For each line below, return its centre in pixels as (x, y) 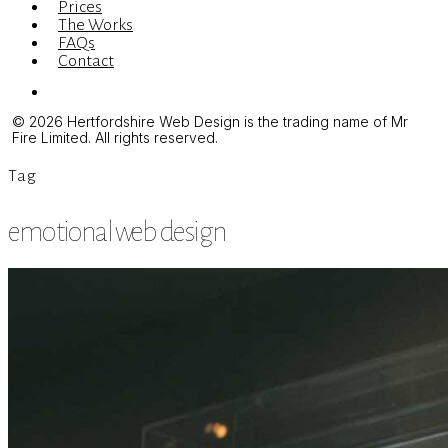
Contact (86, 61)
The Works (95, 25)
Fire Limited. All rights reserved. (115, 137)
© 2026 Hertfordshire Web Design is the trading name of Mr (210, 121)
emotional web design (117, 232)
